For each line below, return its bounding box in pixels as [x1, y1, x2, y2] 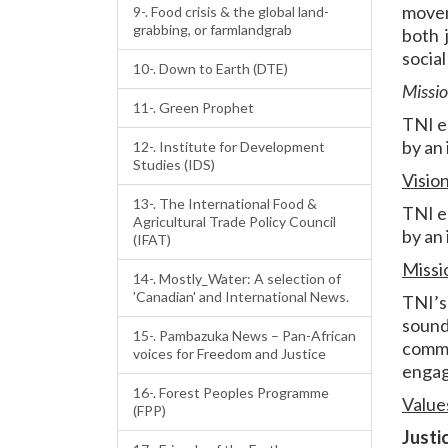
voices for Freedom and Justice [133, 345, 326, 362]
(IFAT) [133, 231, 171, 248]
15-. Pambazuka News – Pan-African [133, 327, 356, 344]
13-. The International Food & [133, 195, 317, 212]
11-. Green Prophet [133, 99, 254, 116]
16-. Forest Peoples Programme [133, 384, 329, 401]
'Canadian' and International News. [133, 288, 349, 305]
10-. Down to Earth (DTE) [133, 60, 288, 77]
